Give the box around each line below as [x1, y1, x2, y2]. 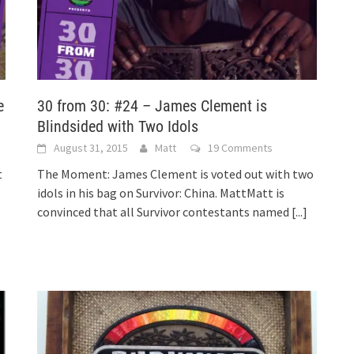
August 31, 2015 [54, 140, 129, 155]
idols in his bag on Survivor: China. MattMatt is [37, 184, 285, 201]
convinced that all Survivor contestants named [37, 203, 292, 220]
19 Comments [208, 140, 273, 155]
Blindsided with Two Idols [37, 116, 199, 136]
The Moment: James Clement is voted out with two [37, 165, 314, 182]
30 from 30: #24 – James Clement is [37, 96, 268, 115]
